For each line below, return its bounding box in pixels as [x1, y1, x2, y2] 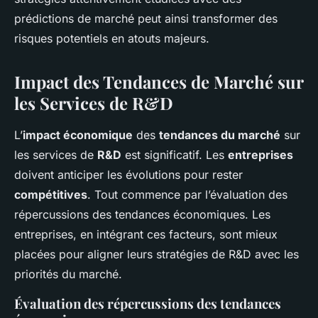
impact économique [23, 128, 133, 143]
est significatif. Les [121, 148, 228, 163]
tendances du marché [159, 128, 280, 143]
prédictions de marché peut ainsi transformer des [14, 11, 278, 26]
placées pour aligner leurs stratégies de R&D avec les [14, 247, 299, 262]
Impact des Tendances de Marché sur [14, 70, 303, 94]
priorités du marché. [14, 267, 122, 282]
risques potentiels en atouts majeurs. [14, 31, 209, 46]
